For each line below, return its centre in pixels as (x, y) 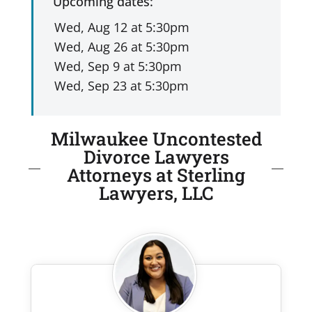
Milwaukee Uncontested (156, 138)
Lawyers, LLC (156, 193)
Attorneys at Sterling (156, 174)
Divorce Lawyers (156, 156)
